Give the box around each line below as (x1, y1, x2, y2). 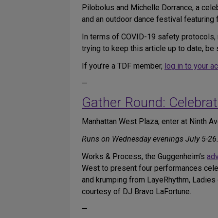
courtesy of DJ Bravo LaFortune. (82, 187, 191, 196)
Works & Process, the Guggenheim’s (82, 152, 207, 161)
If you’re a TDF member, (82, 61, 164, 71)
